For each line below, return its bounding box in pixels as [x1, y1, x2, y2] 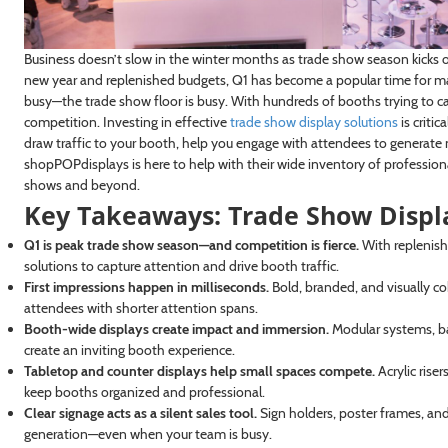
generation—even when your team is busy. [23, 425, 272, 444]
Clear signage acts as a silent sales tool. [23, 404, 257, 423]
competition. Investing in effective [23, 113, 230, 132]
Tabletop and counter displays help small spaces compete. [23, 362, 375, 381]
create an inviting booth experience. [23, 341, 235, 360]
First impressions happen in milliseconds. [23, 278, 269, 297]
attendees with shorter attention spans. [23, 299, 258, 318]
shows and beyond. [23, 176, 140, 195]
